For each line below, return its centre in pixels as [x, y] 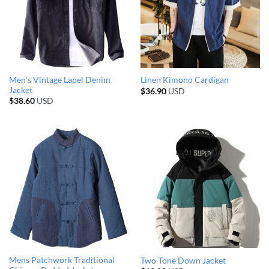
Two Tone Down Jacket [183, 261]
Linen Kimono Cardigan [184, 80]
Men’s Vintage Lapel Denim [59, 80]
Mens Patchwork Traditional [62, 260]
